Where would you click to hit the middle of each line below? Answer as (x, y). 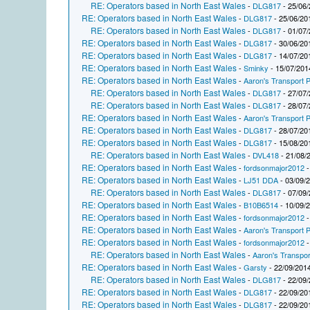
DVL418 (266, 155)
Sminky (256, 68)
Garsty (256, 267)
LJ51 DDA (261, 180)
